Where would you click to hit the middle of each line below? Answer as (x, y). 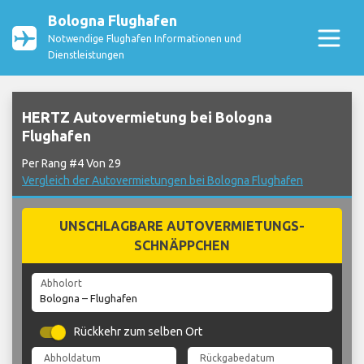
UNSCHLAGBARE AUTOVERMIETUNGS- (182, 226)
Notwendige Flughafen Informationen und (145, 39)
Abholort (61, 284)
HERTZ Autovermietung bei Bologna (147, 117)
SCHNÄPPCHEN (182, 246)
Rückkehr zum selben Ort (139, 332)
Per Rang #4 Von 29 (71, 164)
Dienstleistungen (86, 55)
